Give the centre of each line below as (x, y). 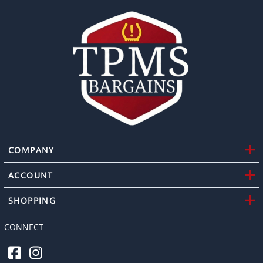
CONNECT (24, 227)
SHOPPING (32, 200)
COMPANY (31, 150)
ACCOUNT (31, 175)
